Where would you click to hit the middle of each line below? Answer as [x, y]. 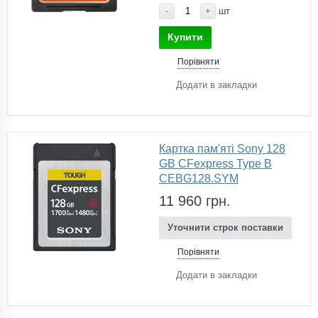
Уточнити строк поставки [225, 227]
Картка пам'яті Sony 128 [222, 148]
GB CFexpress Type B [215, 163]
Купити [185, 37]
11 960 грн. [195, 201]
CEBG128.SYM [199, 178]
